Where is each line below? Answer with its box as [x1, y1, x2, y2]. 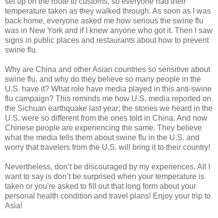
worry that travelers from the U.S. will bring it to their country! [5, 143, 210, 151]
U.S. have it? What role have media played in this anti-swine [5, 84, 212, 93]
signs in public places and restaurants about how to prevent [5, 36, 209, 44]
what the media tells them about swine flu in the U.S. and [5, 133, 200, 142]
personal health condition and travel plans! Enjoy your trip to [5, 191, 211, 200]
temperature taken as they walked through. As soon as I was [5, 6, 211, 15]
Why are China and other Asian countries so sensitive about [5, 65, 210, 73]
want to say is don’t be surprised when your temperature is [5, 172, 204, 181]
